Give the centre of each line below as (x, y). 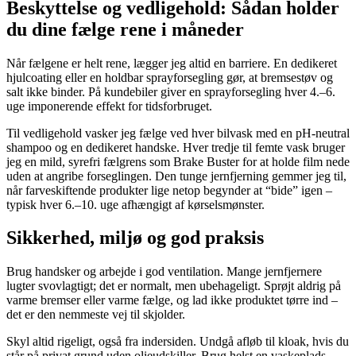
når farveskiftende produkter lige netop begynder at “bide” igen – (169, 190)
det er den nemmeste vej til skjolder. (96, 315)
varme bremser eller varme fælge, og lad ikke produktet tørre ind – (172, 300)
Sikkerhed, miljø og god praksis (135, 238)
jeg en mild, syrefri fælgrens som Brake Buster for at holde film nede (178, 161)
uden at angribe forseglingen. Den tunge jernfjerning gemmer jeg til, (176, 176)
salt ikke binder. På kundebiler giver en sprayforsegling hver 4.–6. (171, 91)
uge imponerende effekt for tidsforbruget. (109, 106)
